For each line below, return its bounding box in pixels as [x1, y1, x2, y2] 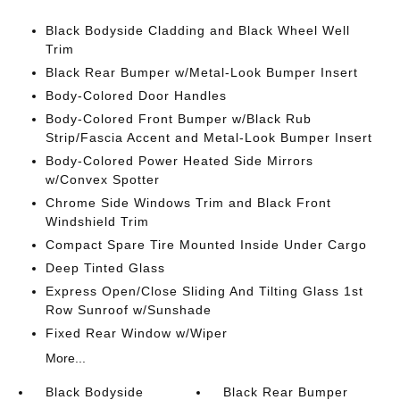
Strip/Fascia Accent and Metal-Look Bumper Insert [45, 129, 372, 145]
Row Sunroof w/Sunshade [45, 302, 212, 317]
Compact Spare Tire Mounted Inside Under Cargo [45, 237, 367, 252]
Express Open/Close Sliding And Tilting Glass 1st [45, 283, 363, 298]
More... [45, 350, 86, 365]
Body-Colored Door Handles [45, 87, 227, 103]
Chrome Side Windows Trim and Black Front [45, 195, 331, 210]
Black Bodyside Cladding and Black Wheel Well [45, 22, 350, 37]
